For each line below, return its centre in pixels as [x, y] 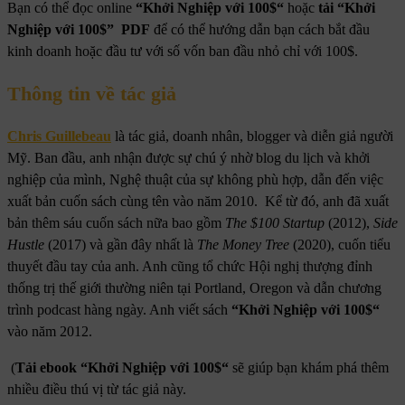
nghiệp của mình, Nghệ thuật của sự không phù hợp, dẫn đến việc [195, 179]
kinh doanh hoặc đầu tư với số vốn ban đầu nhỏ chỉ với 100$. [183, 52]
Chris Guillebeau [59, 136]
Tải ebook [48, 367]
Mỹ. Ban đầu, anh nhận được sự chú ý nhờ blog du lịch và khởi [188, 157]
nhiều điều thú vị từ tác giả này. [99, 389]
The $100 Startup [275, 222]
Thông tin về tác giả [92, 94]
